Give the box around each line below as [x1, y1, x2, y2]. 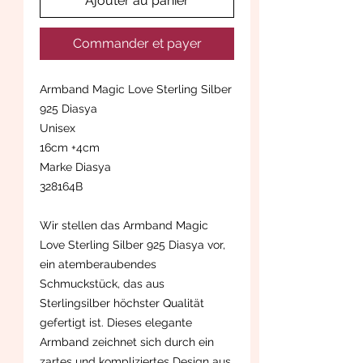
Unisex [40, 121, 75, 135]
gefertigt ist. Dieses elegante [40, 315, 192, 329]
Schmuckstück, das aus [40, 276, 164, 290]
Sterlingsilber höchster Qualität [40, 296, 204, 310]
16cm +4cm [40, 140, 100, 154]
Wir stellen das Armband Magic [40, 218, 208, 232]
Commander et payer [72, 35, 202, 51]
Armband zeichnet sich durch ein [40, 335, 214, 348]
